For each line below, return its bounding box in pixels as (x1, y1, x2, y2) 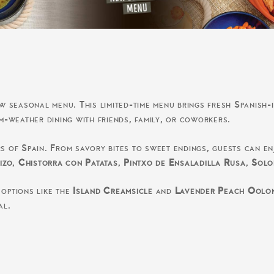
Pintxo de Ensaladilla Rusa (124, 158, 246, 168)
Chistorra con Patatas (18, 158, 118, 168)
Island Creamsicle (73, 187, 153, 197)
